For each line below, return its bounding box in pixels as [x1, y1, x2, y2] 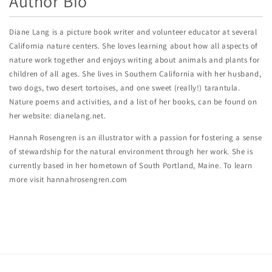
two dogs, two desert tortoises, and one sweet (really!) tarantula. [9, 82, 240, 93]
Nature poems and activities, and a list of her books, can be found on [9, 96, 257, 107]
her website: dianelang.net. [9, 110, 106, 121]
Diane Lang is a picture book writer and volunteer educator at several [9, 26, 257, 37]
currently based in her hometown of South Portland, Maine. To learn [9, 160, 253, 171]
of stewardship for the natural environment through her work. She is [9, 146, 253, 157]
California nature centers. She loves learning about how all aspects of [9, 40, 259, 51]
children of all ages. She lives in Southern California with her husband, [9, 68, 262, 79]
